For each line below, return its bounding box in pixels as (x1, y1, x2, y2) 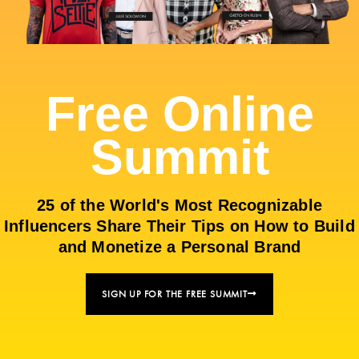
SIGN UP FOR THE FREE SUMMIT (102, 287, 248, 301)
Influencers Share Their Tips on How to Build (4, 216, 355, 235)
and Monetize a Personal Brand (58, 237, 301, 256)
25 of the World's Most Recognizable (36, 196, 322, 214)
